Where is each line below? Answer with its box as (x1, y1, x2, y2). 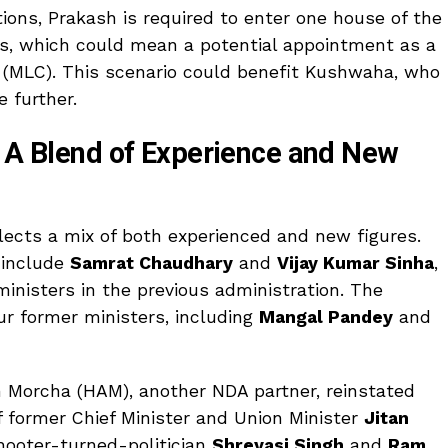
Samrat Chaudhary (70, 252, 233, 273)
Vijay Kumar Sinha (277, 252, 434, 273)
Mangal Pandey (259, 306, 393, 327)
